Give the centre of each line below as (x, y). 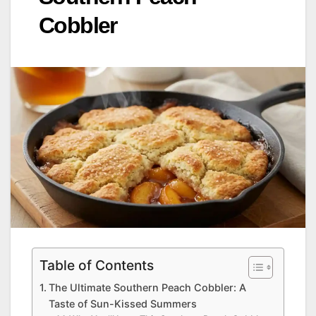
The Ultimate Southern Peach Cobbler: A (147, 288)
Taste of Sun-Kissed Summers (122, 304)
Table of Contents (97, 266)
